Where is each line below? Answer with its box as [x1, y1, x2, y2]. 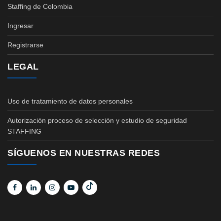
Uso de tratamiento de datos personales [7, 97, 133, 105]
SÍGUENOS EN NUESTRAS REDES [7, 148, 160, 158]
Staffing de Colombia [7, 2, 73, 10]
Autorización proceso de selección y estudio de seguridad [7, 116, 187, 124]
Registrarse [7, 41, 43, 49]
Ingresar [7, 22, 34, 30]
